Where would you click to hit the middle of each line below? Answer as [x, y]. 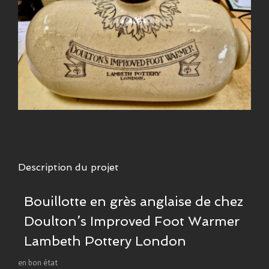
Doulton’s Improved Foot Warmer [132, 221]
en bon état [38, 262]
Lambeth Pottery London [105, 240]
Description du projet [68, 167]
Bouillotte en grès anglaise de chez [134, 201]
